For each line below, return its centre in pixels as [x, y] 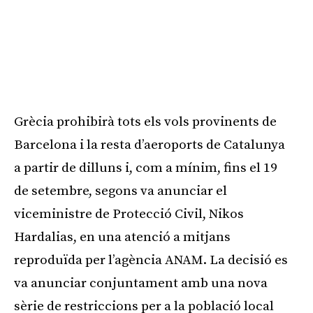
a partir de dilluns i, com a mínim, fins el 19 [146, 168]
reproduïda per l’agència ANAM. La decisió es [151, 260]
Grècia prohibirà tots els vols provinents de [145, 122]
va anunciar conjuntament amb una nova [141, 283]
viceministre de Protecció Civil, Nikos [129, 214]
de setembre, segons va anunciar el [121, 191]
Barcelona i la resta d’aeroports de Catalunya [150, 145]
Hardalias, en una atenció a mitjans [122, 237]
